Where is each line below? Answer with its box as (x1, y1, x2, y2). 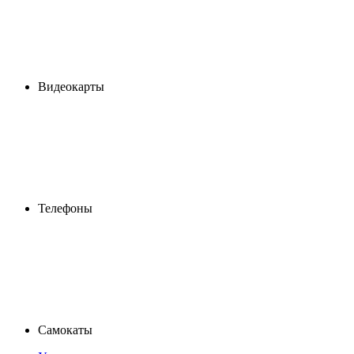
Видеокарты (38, 80, 104, 94)
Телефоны (38, 201, 92, 216)
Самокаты (38, 323, 92, 337)
